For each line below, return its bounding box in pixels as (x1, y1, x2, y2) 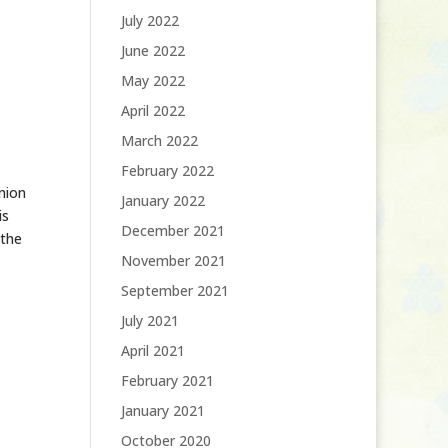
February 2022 (120, 161, 214, 180)
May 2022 (120, 71, 185, 90)
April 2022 (120, 101, 185, 120)
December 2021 (120, 221, 225, 240)
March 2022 (120, 131, 198, 150)
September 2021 (120, 281, 229, 300)
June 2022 (120, 41, 185, 60)
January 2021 (120, 401, 205, 420)
